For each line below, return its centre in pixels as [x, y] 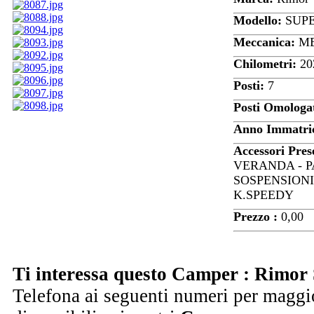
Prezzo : [257, 217]
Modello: [259, 21]
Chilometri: [267, 64]
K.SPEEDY [264, 195]
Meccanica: [266, 42]
